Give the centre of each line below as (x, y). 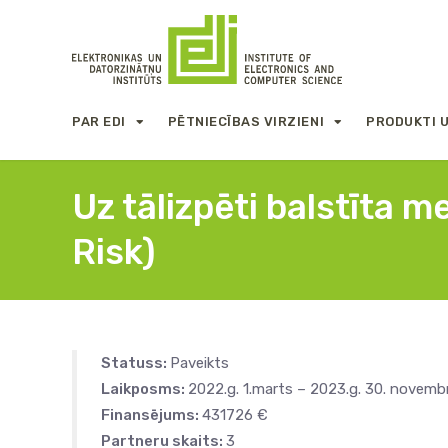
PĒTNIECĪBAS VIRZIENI (246, 121)
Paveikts (199, 363)
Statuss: (135, 363)
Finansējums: (151, 415)
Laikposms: (144, 389)
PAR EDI (99, 121)
